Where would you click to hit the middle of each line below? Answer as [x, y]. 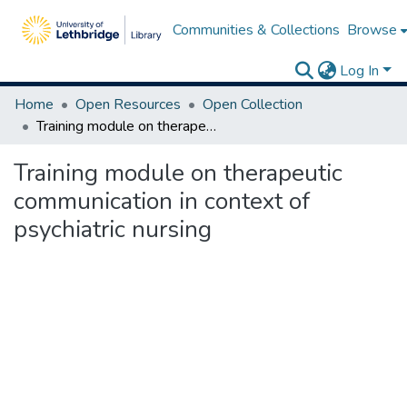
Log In [360, 71]
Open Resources [128, 104]
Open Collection [253, 104]
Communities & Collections [256, 30]
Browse [372, 30]
